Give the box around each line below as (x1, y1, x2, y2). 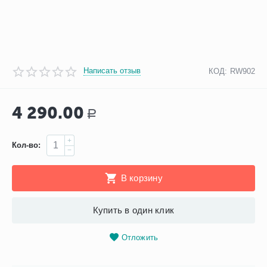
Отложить (122, 232, 158, 242)
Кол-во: (12, 140, 41, 150)
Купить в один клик (92, 204, 175, 215)
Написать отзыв (83, 66, 141, 76)
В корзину (120, 172, 163, 183)
